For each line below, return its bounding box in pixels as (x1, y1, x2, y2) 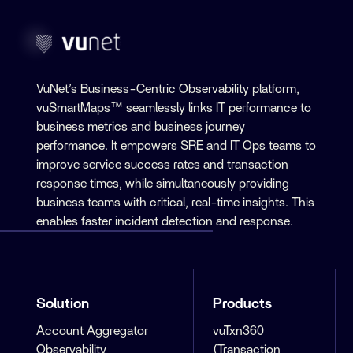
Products (213, 297, 273, 312)
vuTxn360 (213, 325, 265, 338)
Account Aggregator (36, 325, 149, 338)
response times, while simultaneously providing (36, 177, 290, 191)
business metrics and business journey (36, 121, 246, 134)
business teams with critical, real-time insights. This (36, 196, 315, 210)
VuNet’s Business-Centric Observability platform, (36, 83, 300, 96)
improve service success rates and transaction (36, 158, 289, 172)
